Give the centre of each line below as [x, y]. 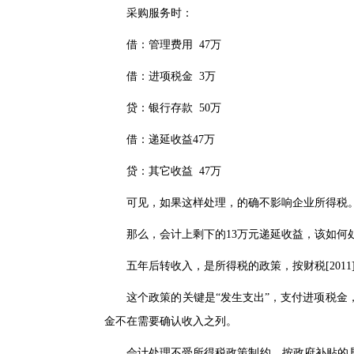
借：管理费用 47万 [163, 45]
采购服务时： [149, 13]
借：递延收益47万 [160, 139]
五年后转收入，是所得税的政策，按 [204, 266]
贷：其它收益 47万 [163, 171]
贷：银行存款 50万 [163, 108]
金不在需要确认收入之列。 [171, 321]
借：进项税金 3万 [160, 76]
